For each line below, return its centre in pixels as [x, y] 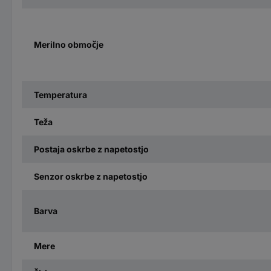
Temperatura [60, 94]
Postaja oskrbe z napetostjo [91, 149]
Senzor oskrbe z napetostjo [91, 176]
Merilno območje [69, 45]
